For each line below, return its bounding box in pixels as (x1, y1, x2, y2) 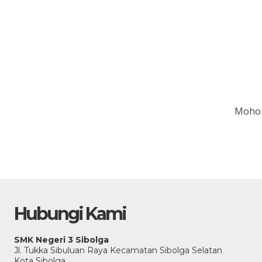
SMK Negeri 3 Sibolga (14, 235, 109, 245)
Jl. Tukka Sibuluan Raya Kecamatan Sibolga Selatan (14, 245, 222, 256)
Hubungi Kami (14, 203, 126, 225)
